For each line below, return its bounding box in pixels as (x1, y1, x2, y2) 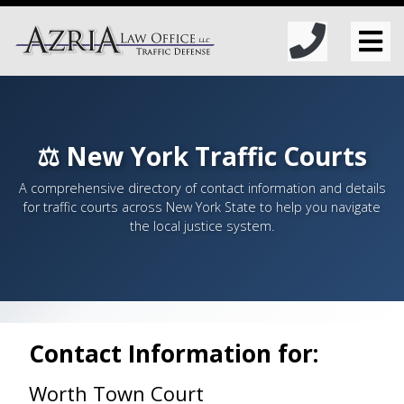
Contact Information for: (29, 337, 318, 370)
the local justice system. (130, 217, 274, 234)
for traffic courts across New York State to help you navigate (23, 198, 381, 216)
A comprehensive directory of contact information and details (18, 179, 386, 197)
